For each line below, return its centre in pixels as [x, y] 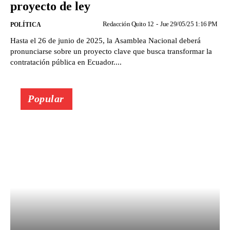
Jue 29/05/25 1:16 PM [189, 24]
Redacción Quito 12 [128, 24]
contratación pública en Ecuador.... [66, 62]
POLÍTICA [26, 25]
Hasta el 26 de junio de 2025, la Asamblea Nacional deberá [106, 41]
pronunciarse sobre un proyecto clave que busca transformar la [111, 52]
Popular [46, 99]
